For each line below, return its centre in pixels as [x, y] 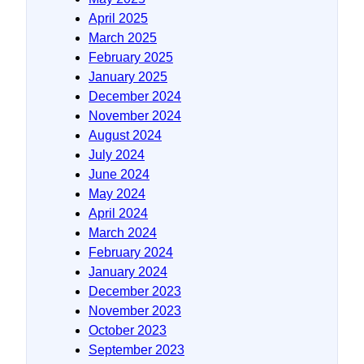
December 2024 [135, 96]
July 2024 [117, 154]
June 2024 [119, 174]
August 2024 [125, 135]
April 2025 [118, 18]
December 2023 [135, 291]
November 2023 [135, 310]
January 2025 [128, 76]
